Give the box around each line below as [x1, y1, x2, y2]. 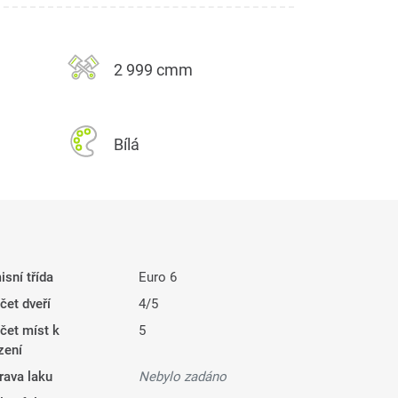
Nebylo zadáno [138, 369, 227, 386]
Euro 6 [138, 269, 177, 286]
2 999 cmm [114, 60, 193, 80]
